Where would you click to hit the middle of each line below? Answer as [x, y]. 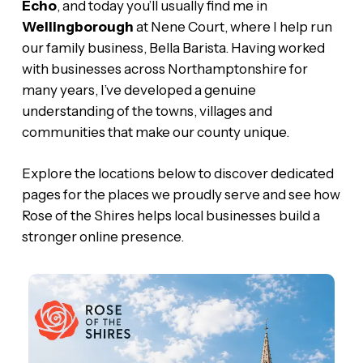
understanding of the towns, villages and [147, 111]
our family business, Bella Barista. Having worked [173, 47]
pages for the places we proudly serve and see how [181, 195]
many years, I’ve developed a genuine [139, 90]
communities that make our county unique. [155, 132]
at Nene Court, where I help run [233, 26]
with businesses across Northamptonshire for [164, 68]
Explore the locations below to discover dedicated [177, 174]
